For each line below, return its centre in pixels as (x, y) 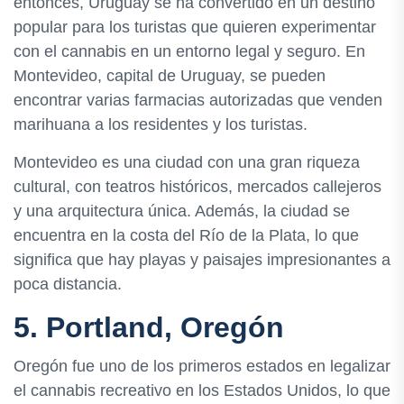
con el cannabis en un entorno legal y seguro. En (189, 51)
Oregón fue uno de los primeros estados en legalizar (202, 367)
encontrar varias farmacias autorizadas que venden (198, 100)
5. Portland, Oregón (149, 327)
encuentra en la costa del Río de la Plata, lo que (186, 235)
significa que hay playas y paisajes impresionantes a (202, 259)
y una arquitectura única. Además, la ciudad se (182, 211)
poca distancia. (68, 284)
